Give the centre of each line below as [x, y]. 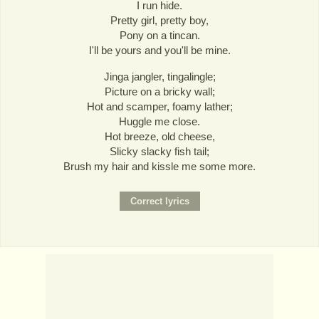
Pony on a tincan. [159, 36]
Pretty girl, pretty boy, [159, 21]
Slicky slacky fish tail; [159, 151]
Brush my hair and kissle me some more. [159, 166]
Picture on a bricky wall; [159, 91]
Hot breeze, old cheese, [159, 136]
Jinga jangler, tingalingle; [159, 76]
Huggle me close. [159, 121]
